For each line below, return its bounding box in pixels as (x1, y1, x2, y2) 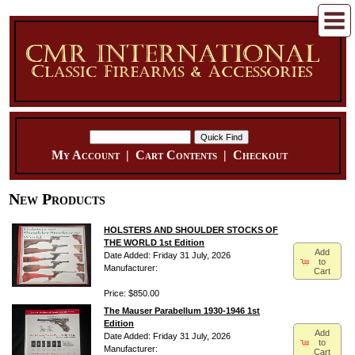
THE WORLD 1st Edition (104, 238, 205, 248)
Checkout (232, 148, 288, 162)
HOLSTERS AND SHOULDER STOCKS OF (104, 225, 279, 235)
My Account (51, 148, 120, 162)
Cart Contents (135, 148, 217, 162)
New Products (9, 190, 106, 208)
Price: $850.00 (104, 288, 160, 299)
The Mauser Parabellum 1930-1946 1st (104, 306, 261, 316)
